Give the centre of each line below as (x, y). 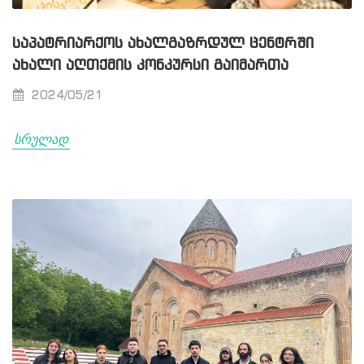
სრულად (41, 139)
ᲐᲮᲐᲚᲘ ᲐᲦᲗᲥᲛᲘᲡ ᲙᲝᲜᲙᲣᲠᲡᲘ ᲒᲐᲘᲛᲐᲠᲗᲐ (150, 65)
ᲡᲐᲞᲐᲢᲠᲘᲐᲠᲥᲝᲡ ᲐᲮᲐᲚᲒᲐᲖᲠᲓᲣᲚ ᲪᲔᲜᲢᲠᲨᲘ (163, 43)
